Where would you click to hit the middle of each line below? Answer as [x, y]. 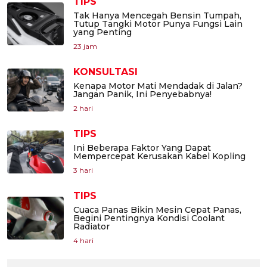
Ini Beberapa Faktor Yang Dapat [142, 148]
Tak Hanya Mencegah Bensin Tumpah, [157, 16]
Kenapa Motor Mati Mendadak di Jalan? [158, 86]
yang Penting [103, 32]
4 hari [83, 241]
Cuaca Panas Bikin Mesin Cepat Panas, [157, 210]
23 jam [85, 46]
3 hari [83, 170]
